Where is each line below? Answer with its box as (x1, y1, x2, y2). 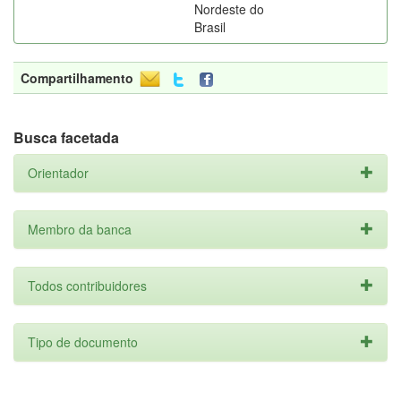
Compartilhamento (21, 69, 133, 87)
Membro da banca (28, 220, 132, 238)
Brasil (194, 18, 226, 36)
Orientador (28, 164, 89, 182)
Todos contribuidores (28, 277, 147, 294)
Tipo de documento (28, 333, 138, 351)
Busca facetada (13, 127, 119, 148)
